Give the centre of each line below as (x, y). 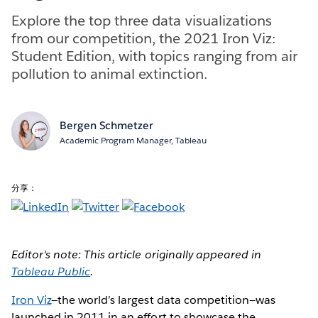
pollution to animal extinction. (109, 73)
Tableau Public (51, 271)
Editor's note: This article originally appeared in (136, 254)
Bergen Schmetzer (106, 125)
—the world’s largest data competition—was (163, 300)
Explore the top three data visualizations (142, 20)
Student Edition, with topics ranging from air (154, 56)
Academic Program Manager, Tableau (133, 140)
